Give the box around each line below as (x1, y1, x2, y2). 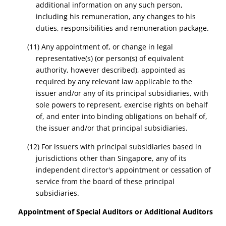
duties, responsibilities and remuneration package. (36, 23, 209, 33)
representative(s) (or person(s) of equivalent (36, 53, 184, 63)
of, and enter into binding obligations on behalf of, (36, 111, 208, 121)
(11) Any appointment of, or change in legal (27, 42, 173, 51)
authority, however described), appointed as (36, 65, 186, 75)
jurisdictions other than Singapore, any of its (36, 153, 187, 163)
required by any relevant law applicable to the (36, 77, 193, 86)
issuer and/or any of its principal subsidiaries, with (36, 88, 209, 98)
